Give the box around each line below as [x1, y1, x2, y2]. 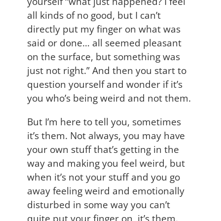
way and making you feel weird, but [27, 156, 185, 170]
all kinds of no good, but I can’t [27, 8, 161, 22]
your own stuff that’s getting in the [27, 142, 179, 156]
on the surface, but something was [27, 49, 180, 63]
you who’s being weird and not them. [27, 91, 191, 105]
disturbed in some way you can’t [27, 197, 170, 211]
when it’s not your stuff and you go [27, 170, 180, 184]
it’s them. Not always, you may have [27, 128, 185, 142]
